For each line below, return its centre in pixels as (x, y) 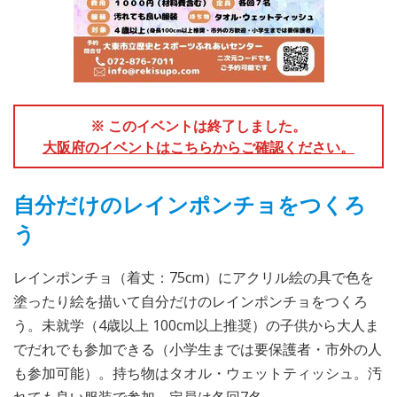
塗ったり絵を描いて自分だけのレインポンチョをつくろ (191, 301)
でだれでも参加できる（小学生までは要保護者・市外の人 (198, 349)
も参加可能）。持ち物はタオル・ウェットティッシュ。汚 (198, 373)
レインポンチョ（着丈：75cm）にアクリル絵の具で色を (194, 277)
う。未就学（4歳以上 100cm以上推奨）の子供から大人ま (196, 325)
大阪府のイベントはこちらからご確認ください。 (198, 147)
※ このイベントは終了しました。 (198, 125)
